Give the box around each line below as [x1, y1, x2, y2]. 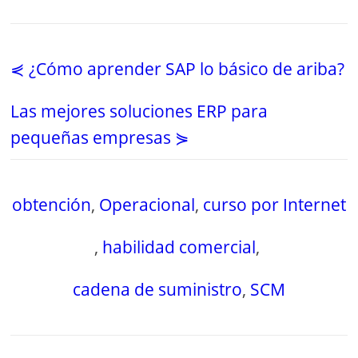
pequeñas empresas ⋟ [10, 126, 190, 149]
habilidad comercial [101, 236, 256, 259]
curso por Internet [202, 193, 346, 217]
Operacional [98, 193, 195, 217]
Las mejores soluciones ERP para [10, 100, 268, 123]
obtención [11, 193, 91, 217]
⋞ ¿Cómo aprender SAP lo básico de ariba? [10, 58, 345, 81]
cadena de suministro [72, 278, 242, 301]
